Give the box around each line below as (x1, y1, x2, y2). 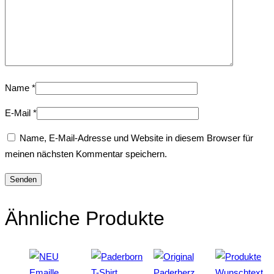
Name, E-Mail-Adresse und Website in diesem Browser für (20, 133, 253, 144)
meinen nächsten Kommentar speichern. (5, 149, 167, 160)
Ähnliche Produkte (5, 207, 165, 229)
